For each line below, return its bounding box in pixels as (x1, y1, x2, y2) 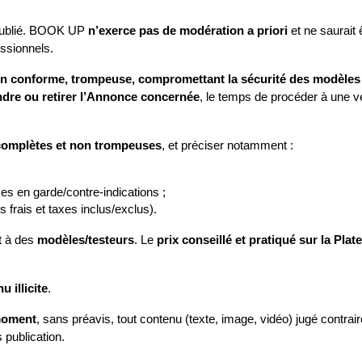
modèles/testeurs (37, 234, 134, 246)
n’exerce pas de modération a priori (88, 24, 288, 37)
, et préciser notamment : (162, 139, 293, 152)
